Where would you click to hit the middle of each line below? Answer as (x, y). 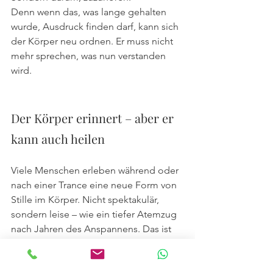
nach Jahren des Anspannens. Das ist (92, 229)
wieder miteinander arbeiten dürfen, (90, 258)
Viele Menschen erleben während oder (96, 170)
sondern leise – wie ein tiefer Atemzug (95, 214)
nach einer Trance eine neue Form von (95, 185)
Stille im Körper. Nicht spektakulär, (86, 199)
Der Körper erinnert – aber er (94, 118)
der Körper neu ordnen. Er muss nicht (93, 41)
